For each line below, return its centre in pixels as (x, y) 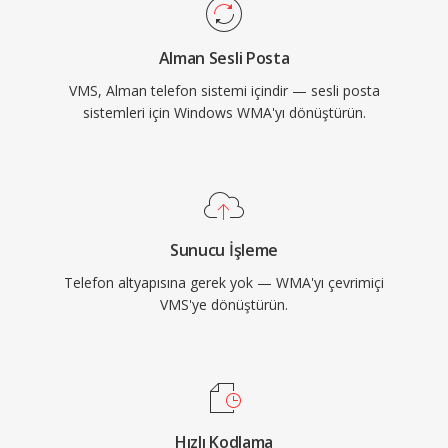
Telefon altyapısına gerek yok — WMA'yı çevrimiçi (224, 282)
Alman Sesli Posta (224, 58)
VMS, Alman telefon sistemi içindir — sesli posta (224, 90)
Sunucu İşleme (224, 250)
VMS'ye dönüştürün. (224, 304)
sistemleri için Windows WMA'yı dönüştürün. (224, 112)
